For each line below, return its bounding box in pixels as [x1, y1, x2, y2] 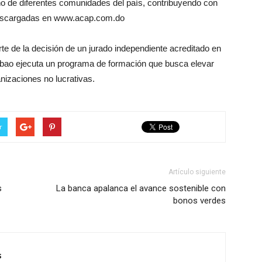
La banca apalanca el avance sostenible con [56, 183, 226, 194]
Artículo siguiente [168, 168, 226, 177]
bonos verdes [173, 195, 226, 206]
